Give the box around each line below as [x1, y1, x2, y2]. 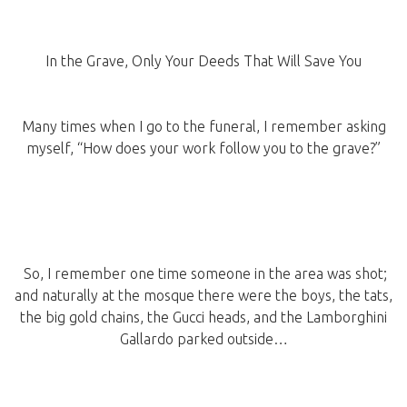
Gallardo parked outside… [119, 331, 288, 348]
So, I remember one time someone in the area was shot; [20, 265, 387, 283]
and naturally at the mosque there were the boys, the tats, [15, 287, 392, 304]
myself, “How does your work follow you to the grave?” [26, 140, 381, 157]
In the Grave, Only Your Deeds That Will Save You [45, 53, 362, 70]
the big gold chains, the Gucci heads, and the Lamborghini [20, 309, 387, 326]
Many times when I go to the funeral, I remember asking [21, 118, 386, 135]
